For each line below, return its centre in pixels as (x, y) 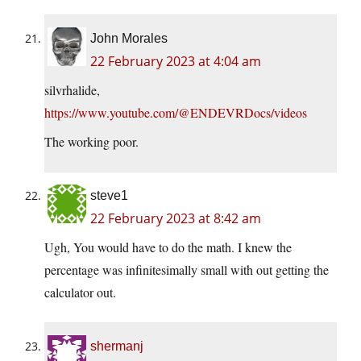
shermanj (117, 346)
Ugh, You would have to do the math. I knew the (168, 247)
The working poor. (91, 142)
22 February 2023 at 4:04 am (176, 62)
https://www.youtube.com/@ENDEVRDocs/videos (176, 113)
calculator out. (80, 293)
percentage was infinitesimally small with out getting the (187, 270)
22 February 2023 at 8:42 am (176, 219)
